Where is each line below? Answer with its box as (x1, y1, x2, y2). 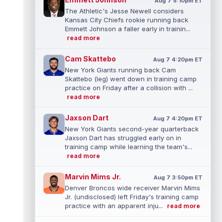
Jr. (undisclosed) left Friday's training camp (65, 193, 199, 201)
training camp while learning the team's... (65, 143, 192, 151)
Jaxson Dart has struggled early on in (65, 134, 181, 142)
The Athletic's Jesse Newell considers (65, 7, 184, 15)
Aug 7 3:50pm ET (154, 174, 203, 181)
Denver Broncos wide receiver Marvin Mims (65, 184, 200, 192)
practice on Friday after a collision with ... (65, 84, 193, 92)
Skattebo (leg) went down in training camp (65, 75, 197, 83)
